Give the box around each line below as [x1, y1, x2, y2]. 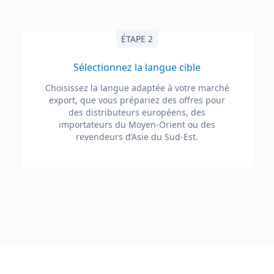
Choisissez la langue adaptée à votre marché [45, 82, 229, 94]
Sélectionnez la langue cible [73, 61, 201, 74]
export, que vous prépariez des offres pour [49, 94, 225, 106]
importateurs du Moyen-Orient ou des [59, 119, 215, 130]
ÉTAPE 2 [121, 33, 153, 45]
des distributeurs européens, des [68, 106, 206, 118]
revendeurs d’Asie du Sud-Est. [76, 131, 198, 143]
